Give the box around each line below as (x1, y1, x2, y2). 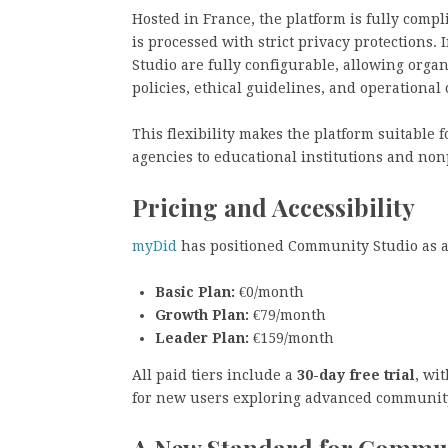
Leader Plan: (155, 329, 249, 346)
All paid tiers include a (132, 366, 297, 383)
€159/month (249, 329, 334, 346)
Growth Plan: (155, 306, 249, 323)
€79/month (249, 306, 326, 323)
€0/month (235, 283, 304, 300)
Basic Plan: (155, 283, 235, 300)
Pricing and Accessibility (132, 191, 415, 224)
